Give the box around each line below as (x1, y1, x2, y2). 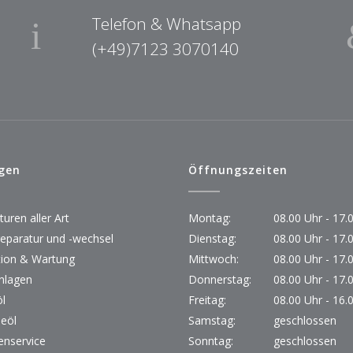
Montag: (188, 210, 231, 225)
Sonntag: (188, 333, 233, 348)
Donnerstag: (188, 271, 251, 287)
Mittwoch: (188, 251, 239, 266)
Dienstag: (188, 230, 236, 246)
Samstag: (188, 312, 236, 328)
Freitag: (188, 292, 226, 307)
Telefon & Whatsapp (92, 12, 241, 35)
